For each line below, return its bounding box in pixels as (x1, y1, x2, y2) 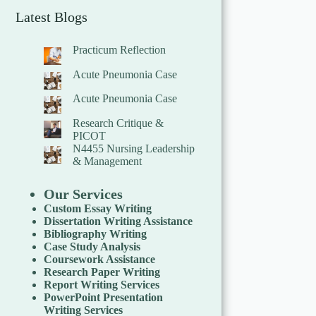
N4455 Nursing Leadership (73, 142, 195, 155)
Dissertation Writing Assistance (44, 215, 193, 228)
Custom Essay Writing (44, 202, 152, 215)
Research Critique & (73, 117, 164, 130)
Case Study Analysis (44, 241, 141, 253)
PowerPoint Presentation (44, 291, 164, 304)
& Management (73, 155, 142, 168)
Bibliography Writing (44, 228, 147, 241)
